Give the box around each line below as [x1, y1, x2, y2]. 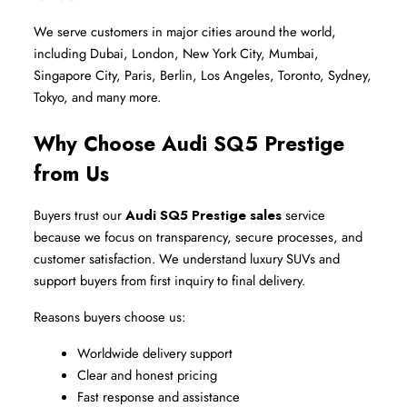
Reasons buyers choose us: [34, 307, 185, 327]
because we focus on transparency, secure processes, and [34, 227, 362, 247]
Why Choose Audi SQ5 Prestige [34, 129, 344, 159]
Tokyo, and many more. [34, 87, 161, 107]
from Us [34, 159, 109, 189]
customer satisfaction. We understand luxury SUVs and [34, 249, 340, 269]
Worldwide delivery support [77, 343, 233, 363]
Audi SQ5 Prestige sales [125, 205, 282, 225]
